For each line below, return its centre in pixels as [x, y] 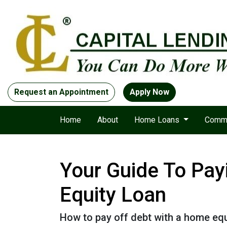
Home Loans [158, 120]
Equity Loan [113, 195]
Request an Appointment [61, 92]
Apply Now [149, 92]
